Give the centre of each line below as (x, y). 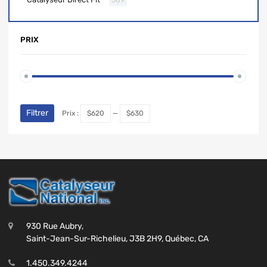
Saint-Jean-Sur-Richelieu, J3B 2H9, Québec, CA (117, 239)
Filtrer (37, 113)
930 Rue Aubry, (55, 226)
